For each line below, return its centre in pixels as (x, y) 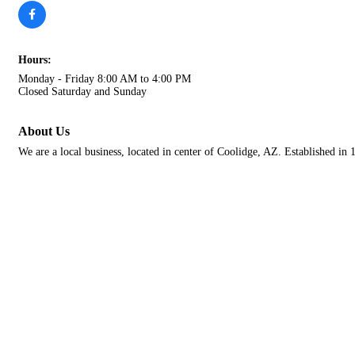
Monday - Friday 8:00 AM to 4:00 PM (105, 79)
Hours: (35, 60)
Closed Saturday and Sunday (82, 92)
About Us (44, 131)
